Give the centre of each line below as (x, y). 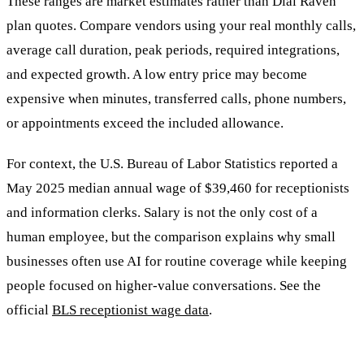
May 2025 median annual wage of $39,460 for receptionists (178, 188)
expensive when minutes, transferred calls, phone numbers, (176, 98)
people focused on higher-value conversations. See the (164, 285)
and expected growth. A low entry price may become (157, 74)
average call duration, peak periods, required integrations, (173, 50)
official (29, 310)
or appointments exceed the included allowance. (145, 123)
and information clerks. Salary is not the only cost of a (162, 212)
